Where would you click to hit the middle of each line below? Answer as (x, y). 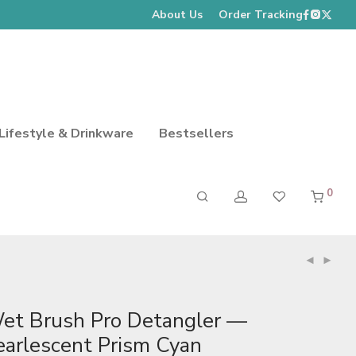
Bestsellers (196, 133)
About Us (177, 14)
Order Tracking (261, 14)
